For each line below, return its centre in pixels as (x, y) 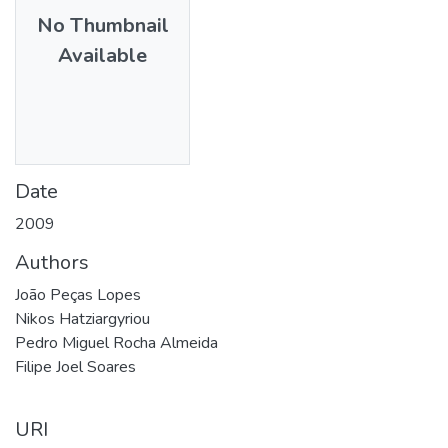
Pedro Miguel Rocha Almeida (116, 342)
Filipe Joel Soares (75, 366)
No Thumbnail (102, 25)
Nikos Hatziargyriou (82, 318)
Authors (52, 262)
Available (102, 55)
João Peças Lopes (78, 294)
